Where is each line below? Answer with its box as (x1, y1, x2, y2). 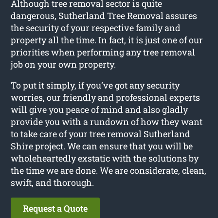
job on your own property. (11, 58, 116, 70)
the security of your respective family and (11, 21, 181, 34)
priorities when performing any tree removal (11, 46, 196, 58)
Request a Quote (23, 202, 88, 214)
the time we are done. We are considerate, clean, (11, 164, 207, 176)
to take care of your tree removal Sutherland (11, 127, 191, 140)
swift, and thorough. (11, 176, 94, 188)
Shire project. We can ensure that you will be (11, 140, 193, 152)
